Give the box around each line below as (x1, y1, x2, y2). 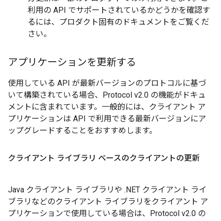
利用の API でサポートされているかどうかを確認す (28, 5, 210, 15)
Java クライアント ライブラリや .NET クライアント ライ (8, 185, 207, 194)
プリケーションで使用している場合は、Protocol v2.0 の (8, 209, 206, 218)
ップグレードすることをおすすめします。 (8, 126, 157, 135)
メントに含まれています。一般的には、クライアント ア (8, 102, 206, 111)
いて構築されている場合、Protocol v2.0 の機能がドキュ (8, 90, 206, 100)
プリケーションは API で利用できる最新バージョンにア (8, 114, 206, 123)
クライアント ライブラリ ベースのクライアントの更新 (8, 153, 200, 163)
